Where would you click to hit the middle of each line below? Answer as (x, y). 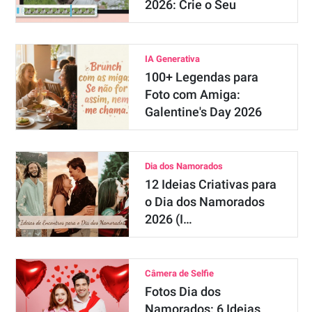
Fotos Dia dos (182, 291)
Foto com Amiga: (192, 94)
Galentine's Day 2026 (203, 112)
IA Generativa (172, 59)
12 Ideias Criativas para (210, 184)
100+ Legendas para (201, 77)
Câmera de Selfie (179, 273)
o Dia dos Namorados (204, 202)
